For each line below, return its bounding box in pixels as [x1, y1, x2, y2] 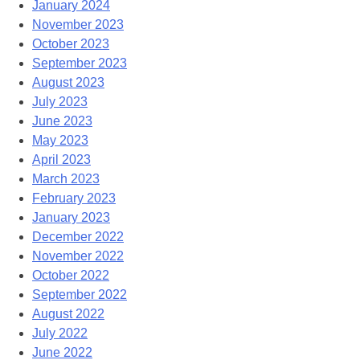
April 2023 [32, 152, 91, 166]
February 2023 [32, 190, 116, 205]
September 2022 [32, 287, 127, 301]
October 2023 [32, 36, 109, 51]
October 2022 [32, 268, 109, 282]
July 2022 [32, 325, 88, 340]
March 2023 [32, 171, 100, 186]
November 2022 [32, 248, 124, 263]
